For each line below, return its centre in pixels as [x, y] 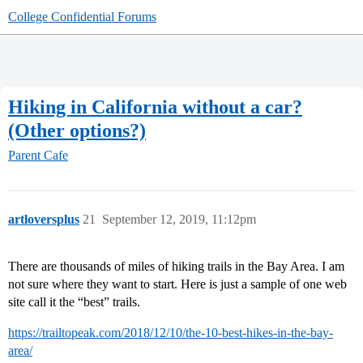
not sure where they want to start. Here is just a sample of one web [177, 284]
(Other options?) [77, 130]
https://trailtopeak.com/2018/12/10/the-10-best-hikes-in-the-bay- [171, 333]
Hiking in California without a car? [155, 107]
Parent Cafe [38, 156]
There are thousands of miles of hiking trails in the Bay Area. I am [176, 267]
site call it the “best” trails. [74, 302]
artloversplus [44, 220]
